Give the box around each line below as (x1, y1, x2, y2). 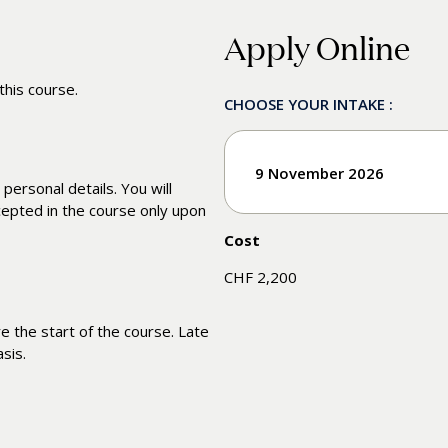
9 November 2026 (255, 162, 384, 183)
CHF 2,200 (224, 266, 297, 287)
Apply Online (224, 25, 410, 68)
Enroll (286, 238, 328, 259)
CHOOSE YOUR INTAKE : (224, 93, 393, 114)
